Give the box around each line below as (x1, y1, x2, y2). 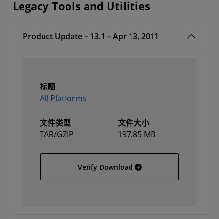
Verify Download (77, 162, 133, 172)
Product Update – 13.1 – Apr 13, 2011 (23, 31, 159, 42)
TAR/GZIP (40, 129, 74, 140)
